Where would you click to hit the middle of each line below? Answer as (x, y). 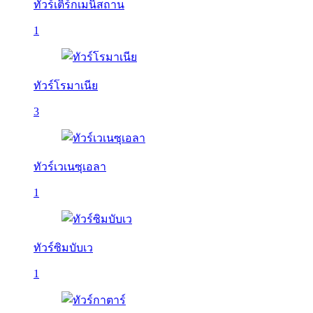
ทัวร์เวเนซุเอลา (70, 167)
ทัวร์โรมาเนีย (66, 86)
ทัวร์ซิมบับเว (63, 248)
